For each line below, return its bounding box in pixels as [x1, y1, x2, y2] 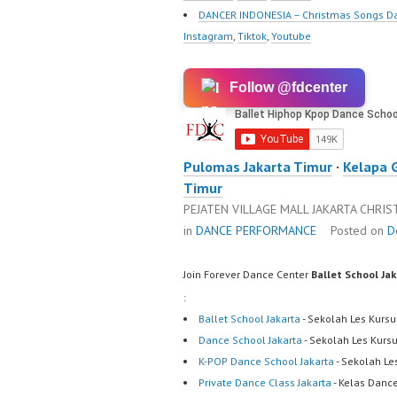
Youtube [271, 29, 311, 43]
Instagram [183, 29, 233, 43]
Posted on [331, 222, 387, 238]
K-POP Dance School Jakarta [198, 354, 334, 368]
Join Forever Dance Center [183, 268, 311, 281]
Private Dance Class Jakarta [198, 376, 331, 389]
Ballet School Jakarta [198, 312, 300, 325]
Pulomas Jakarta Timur [183, 158, 332, 175]
